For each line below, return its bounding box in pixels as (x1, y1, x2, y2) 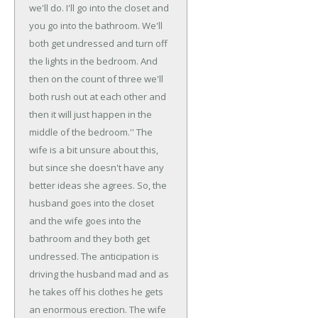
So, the (137, 178, 167, 192)
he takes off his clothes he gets (29, 285, 163, 298)
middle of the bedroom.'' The (29, 125, 153, 138)
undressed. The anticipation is (29, 249, 159, 263)
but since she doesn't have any (29, 160, 164, 174)
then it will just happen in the (29, 107, 152, 121)
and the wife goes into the (29, 214, 141, 227)
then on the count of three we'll (29, 72, 163, 85)
